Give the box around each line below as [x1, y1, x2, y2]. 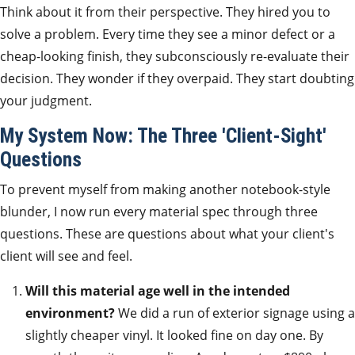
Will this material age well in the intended [25, 282, 290, 300]
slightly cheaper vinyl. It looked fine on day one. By [25, 326, 323, 344]
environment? [25, 304, 115, 322]
